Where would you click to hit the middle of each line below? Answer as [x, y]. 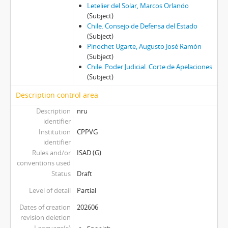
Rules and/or [51, 153]
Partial [86, 191]
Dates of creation [45, 207]
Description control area [57, 95]
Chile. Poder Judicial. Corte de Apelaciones [149, 67]
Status [61, 174]
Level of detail [50, 191]
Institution [54, 132]
